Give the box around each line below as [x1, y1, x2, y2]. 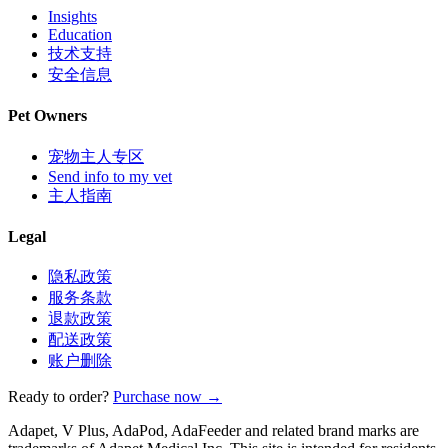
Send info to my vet [48, 167, 172, 185]
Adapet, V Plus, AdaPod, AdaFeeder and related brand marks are [8, 422, 419, 440]
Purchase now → [113, 388, 222, 406]
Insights [48, 8, 97, 26]
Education [48, 26, 112, 44]
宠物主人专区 [48, 147, 144, 165]
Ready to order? [8, 388, 109, 406]
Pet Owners [8, 107, 87, 125]
